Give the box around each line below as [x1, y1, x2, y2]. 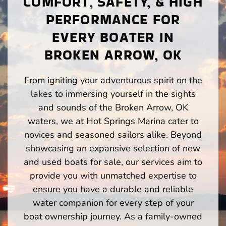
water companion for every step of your [32, 196, 194, 209]
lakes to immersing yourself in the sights [30, 87, 196, 100]
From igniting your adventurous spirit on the [24, 74, 202, 86]
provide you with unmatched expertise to [29, 169, 197, 182]
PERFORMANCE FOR [45, 10, 181, 29]
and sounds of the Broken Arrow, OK [38, 101, 188, 114]
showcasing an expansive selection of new [26, 142, 200, 154]
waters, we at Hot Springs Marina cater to [27, 115, 199, 127]
